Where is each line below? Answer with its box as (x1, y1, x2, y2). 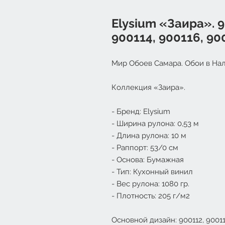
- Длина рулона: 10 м (111, 131, 186, 140)
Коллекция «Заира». (111, 83, 185, 92)
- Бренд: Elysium (111, 107, 170, 116)
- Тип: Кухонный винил (111, 167, 193, 176)
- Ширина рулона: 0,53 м (111, 119, 199, 128)
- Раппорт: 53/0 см (111, 143, 178, 152)
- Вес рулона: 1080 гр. (111, 179, 189, 188)
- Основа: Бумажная (111, 155, 184, 164)
